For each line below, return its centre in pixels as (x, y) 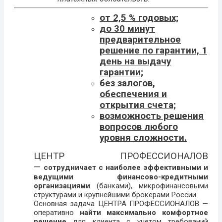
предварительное (140, 39)
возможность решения (152, 116)
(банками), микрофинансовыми (149, 186)
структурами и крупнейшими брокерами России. (116, 194)
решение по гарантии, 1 (153, 50)
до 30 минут (127, 28)
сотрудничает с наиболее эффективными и (126, 167)
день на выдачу (135, 61)
